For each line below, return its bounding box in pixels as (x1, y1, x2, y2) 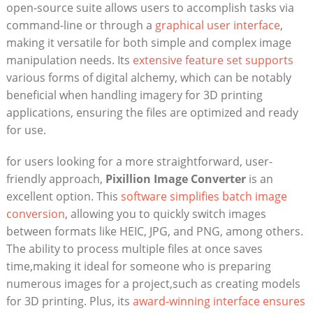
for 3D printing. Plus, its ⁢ (6, 293, 133, 310)
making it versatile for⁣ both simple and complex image (6, 35, 291, 51)
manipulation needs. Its (6, 52, 133, 68)
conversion (6, 206, 65, 222)
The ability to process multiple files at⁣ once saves (6, 241, 263, 257)
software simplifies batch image (120, 189, 287, 205)
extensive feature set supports (132, 52, 293, 68)
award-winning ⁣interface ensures (132, 293, 305, 310)
